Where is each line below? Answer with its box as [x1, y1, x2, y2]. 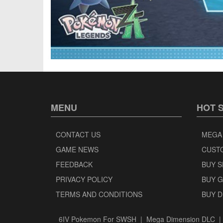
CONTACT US [56, 129, 101, 139]
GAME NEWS [56, 144, 99, 154]
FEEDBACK [56, 159, 93, 169]
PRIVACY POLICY [56, 174, 112, 184]
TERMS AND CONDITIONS [56, 189, 142, 199]
